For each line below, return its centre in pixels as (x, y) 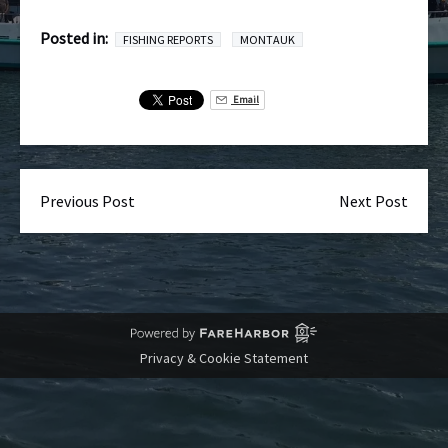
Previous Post (87, 201)
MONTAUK (267, 39)
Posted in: (74, 38)
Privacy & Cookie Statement (224, 358)
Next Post (373, 201)
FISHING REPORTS (168, 39)
